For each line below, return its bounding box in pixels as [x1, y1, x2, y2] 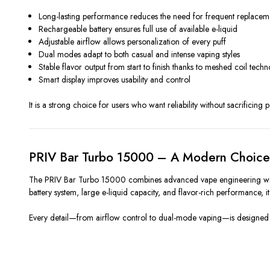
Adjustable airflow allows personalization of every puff [39, 36, 227, 48]
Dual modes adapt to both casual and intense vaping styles [39, 48, 240, 61]
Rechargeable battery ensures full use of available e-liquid [39, 23, 238, 36]
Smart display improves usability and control [39, 74, 191, 86]
